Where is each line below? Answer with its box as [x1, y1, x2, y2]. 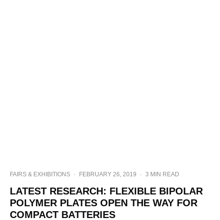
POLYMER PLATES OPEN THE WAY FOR [10, 197, 197, 208]
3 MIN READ [145, 171, 179, 178]
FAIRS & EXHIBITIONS [10, 171, 70, 178]
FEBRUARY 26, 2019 [79, 171, 137, 178]
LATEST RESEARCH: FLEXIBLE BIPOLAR [10, 186, 203, 196]
